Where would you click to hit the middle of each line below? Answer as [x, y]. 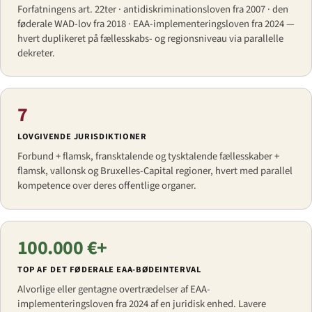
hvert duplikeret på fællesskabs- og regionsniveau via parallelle [150, 38]
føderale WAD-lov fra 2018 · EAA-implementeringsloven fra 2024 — [156, 24]
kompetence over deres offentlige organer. [107, 186]
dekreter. [36, 53]
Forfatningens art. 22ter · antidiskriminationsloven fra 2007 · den [153, 9]
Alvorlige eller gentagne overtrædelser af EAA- [114, 289]
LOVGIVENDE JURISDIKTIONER [82, 137]
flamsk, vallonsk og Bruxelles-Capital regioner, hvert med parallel [155, 171]
